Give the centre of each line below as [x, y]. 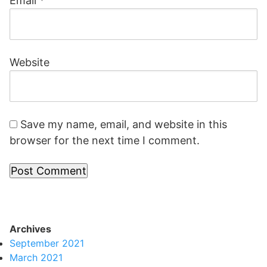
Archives [30, 229]
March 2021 [36, 257]
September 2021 [47, 243]
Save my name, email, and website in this [124, 124]
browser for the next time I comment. [105, 140]
